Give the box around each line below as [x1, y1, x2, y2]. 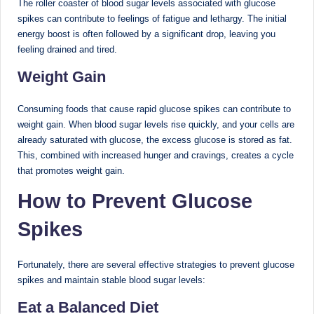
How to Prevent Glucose [18, 190, 252, 213]
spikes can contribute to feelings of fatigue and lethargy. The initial [18, 13, 287, 25]
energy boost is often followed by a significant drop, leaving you [18, 29, 275, 40]
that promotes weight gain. [18, 165, 125, 177]
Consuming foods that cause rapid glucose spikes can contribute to [18, 104, 291, 115]
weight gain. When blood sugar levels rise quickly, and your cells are [18, 119, 294, 130]
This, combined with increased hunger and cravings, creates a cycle [18, 150, 294, 161]
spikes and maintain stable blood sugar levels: [18, 275, 205, 286]
